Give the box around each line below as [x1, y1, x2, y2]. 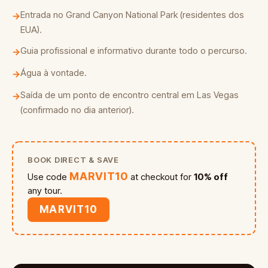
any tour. [28, 184, 62, 196]
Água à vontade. [20, 66, 87, 78]
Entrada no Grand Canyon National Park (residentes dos [20, 8, 244, 20]
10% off [194, 170, 229, 182]
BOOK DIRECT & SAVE [28, 154, 120, 165]
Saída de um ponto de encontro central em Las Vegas [20, 89, 239, 100]
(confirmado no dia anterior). [20, 103, 134, 115]
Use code [28, 170, 67, 182]
